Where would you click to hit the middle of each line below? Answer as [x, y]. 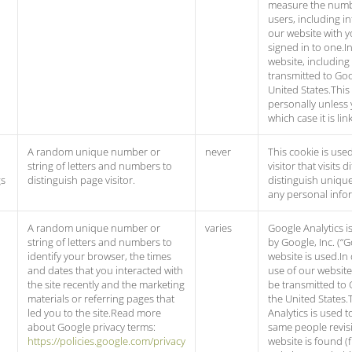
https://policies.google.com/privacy [106, 341]
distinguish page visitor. [81, 180]
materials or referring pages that [101, 299]
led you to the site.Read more [94, 313]
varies [218, 228]
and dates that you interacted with [105, 270]
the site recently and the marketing [106, 284]
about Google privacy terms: [92, 327]
